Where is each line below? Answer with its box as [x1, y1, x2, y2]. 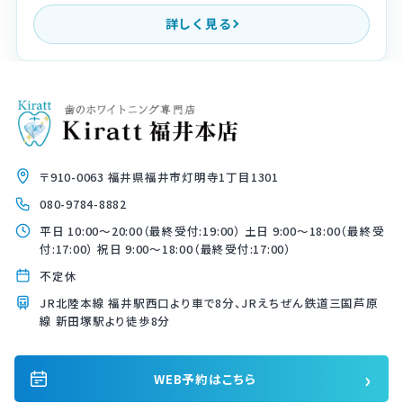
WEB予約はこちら [154, 369, 256, 388]
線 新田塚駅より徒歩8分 [40, 311, 171, 329]
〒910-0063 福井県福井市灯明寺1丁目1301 [40, 167, 279, 185]
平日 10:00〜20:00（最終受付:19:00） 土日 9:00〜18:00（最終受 [40, 221, 385, 239]
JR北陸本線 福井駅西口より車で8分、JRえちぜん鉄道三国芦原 [40, 293, 379, 311]
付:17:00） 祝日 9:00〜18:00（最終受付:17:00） [40, 239, 291, 257]
